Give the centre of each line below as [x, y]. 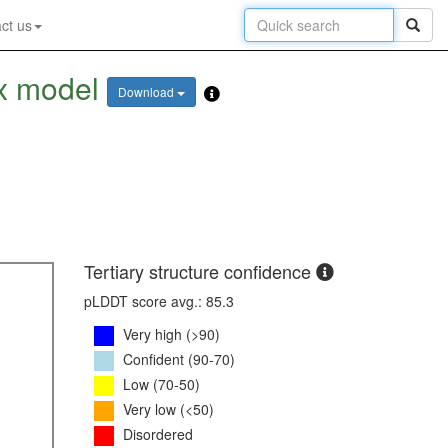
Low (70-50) [161, 383]
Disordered [157, 433]
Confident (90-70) [178, 358]
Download [147, 92]
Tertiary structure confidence [199, 271]
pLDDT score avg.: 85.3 [158, 301]
